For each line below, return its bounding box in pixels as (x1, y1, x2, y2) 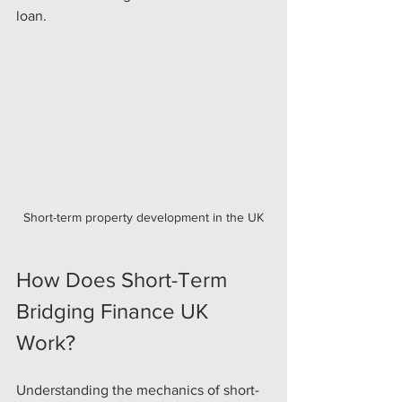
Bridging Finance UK (16, 298, 214, 323)
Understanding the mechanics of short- (16, 381, 259, 398)
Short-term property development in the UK (23, 209, 264, 224)
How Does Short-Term (16, 267, 232, 292)
